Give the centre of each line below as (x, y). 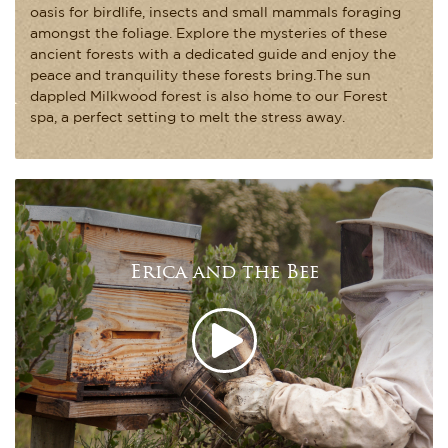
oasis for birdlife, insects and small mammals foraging (215, 12)
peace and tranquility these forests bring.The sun (200, 75)
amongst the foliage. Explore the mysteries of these (208, 33)
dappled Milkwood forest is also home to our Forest (209, 96)
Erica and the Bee (224, 274)
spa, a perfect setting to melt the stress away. (187, 117)
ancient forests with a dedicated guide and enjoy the (213, 54)
